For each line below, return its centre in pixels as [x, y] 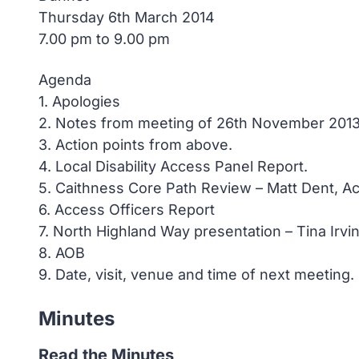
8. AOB [62, 253]
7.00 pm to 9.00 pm [104, 39]
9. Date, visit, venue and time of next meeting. [196, 274]
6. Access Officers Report [127, 210]
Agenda [65, 80]
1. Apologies [79, 101]
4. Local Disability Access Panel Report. [173, 166]
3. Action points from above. [135, 145]
